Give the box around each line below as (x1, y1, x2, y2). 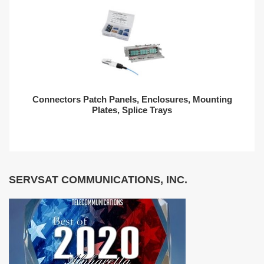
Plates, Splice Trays (92, 105, 172, 115)
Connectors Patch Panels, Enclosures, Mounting (32, 94, 232, 104)
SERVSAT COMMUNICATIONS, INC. (9, 174, 187, 186)
